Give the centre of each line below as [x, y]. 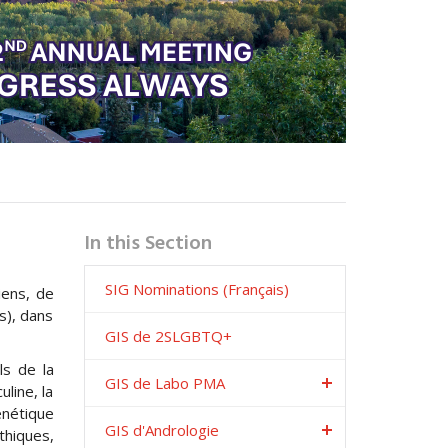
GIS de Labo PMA [164, 383]
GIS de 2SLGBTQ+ [168, 336]
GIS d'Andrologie [161, 430]
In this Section [147, 244]
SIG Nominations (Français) [196, 289]
